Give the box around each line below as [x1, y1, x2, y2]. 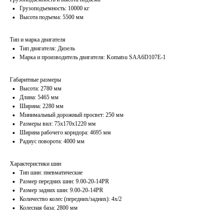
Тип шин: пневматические [20, 169, 83, 176]
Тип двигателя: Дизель [20, 45, 75, 52]
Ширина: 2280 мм [20, 103, 64, 109]
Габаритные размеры [10, 76, 61, 83]
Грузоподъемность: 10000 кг [20, 5, 89, 12]
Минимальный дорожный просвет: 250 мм [20, 111, 124, 118]
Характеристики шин [10, 160, 61, 167]
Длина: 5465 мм [20, 94, 59, 101]
